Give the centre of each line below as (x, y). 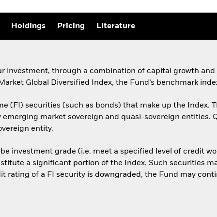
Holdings (28, 26)
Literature (116, 26)
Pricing (71, 26)
